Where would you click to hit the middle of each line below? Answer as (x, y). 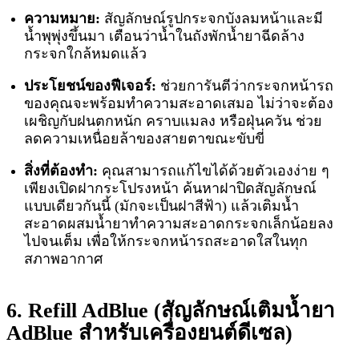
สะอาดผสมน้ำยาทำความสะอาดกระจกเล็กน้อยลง (179, 224)
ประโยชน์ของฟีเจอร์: (93, 86)
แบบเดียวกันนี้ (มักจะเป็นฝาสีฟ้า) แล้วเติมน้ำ (162, 206)
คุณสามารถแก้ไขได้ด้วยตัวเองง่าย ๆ (216, 171)
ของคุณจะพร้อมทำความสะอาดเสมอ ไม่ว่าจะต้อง (179, 104)
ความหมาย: (65, 19)
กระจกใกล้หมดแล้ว (86, 54)
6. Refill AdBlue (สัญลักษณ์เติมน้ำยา (171, 311)
